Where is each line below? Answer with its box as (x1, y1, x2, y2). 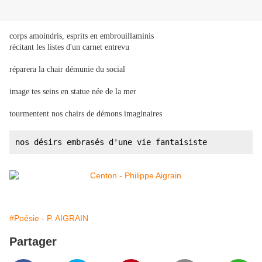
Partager (9, 235, 57, 249)
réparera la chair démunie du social (9, 65, 125, 74)
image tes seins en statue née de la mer (9, 87, 136, 96)
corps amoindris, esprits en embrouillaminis (9, 32, 154, 41)
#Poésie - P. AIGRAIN (9, 213, 88, 223)
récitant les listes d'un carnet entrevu (9, 43, 129, 52)
